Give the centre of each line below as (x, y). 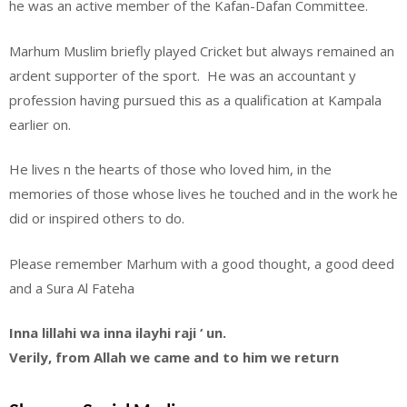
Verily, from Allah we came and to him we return (174, 357)
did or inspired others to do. (99, 218)
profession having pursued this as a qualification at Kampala (195, 99)
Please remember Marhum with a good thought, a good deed (202, 263)
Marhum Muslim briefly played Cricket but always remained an (202, 50)
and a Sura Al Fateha (72, 288)
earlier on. (40, 124)
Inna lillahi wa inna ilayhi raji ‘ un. (118, 333)
